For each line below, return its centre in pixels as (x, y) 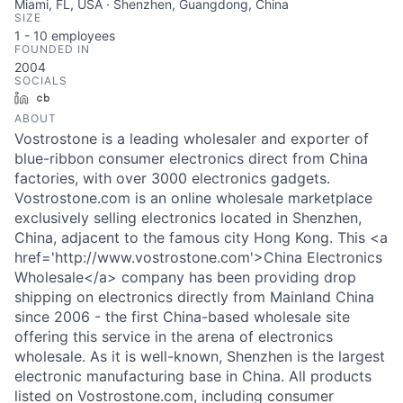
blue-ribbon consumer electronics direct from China (191, 158)
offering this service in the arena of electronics (174, 336)
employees (81, 36)
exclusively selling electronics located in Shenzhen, (188, 218)
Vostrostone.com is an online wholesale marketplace (193, 198)
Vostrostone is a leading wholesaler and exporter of (192, 139)
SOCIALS (41, 81)
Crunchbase (92, 98)
